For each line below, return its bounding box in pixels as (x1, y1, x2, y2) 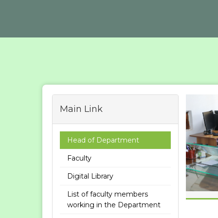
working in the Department (67, 200, 161, 209)
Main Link (60, 104, 103, 114)
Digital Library (67, 172, 113, 181)
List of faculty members (67, 190, 148, 199)
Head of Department (67, 136, 139, 145)
